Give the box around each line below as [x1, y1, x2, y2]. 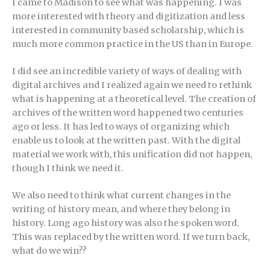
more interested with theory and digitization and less [12, 11, 245, 22]
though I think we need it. [12, 163, 124, 174]
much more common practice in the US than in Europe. [12, 39, 253, 50]
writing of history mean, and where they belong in [12, 204, 230, 215]
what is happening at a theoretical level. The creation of [12, 93, 256, 105]
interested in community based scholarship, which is [12, 25, 244, 36]
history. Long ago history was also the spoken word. [12, 218, 239, 229]
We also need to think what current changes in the [12, 190, 231, 201]
